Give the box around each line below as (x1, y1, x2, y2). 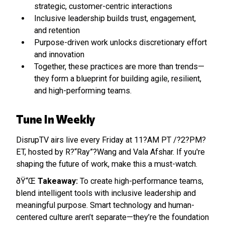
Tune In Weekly (16, 112, 96, 126)
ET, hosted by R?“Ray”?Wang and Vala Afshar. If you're (16, 147, 205, 157)
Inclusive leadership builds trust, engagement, (34, 14, 196, 23)
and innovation (34, 50, 84, 59)
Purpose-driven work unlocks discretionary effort (34, 38, 207, 47)
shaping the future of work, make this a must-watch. (16, 159, 197, 169)
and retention (34, 26, 80, 35)
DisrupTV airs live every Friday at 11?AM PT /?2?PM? (16, 135, 206, 145)
